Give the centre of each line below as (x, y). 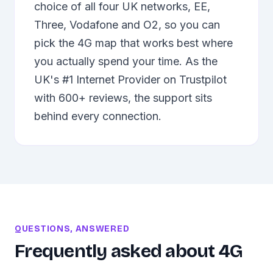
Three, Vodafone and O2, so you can (127, 25)
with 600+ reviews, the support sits (123, 98)
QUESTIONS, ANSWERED (72, 229)
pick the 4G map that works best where (133, 43)
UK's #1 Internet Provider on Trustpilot (130, 80)
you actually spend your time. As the (126, 61)
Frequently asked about (117, 251)
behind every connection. (98, 116)
